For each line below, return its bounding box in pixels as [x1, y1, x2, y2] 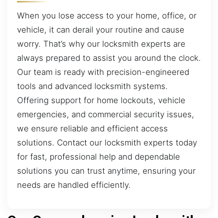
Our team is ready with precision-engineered [17, 67, 189, 77]
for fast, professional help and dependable [17, 151, 180, 162]
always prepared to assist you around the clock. [17, 53, 201, 63]
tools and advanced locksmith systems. [17, 81, 168, 91]
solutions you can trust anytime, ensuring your [17, 165, 196, 176]
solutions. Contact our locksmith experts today [17, 137, 197, 147]
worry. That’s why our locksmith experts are [17, 38, 185, 49]
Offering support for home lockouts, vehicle [17, 95, 185, 105]
